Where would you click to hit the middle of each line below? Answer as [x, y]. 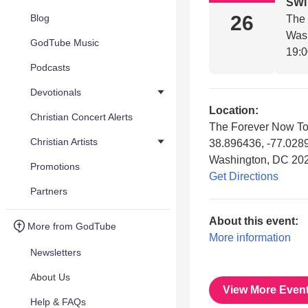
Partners [49, 191]
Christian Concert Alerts [81, 117]
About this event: [254, 221]
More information [250, 238]
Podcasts [50, 67]
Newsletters [56, 252]
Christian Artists [64, 142]
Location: [234, 110]
